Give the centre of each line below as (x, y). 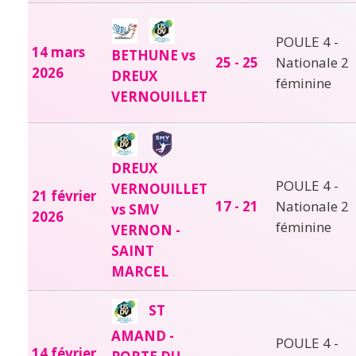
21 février (64, 195)
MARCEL (140, 271)
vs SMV (135, 209)
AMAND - (143, 335)
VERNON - (146, 230)
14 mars (58, 52)
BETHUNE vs (153, 55)
